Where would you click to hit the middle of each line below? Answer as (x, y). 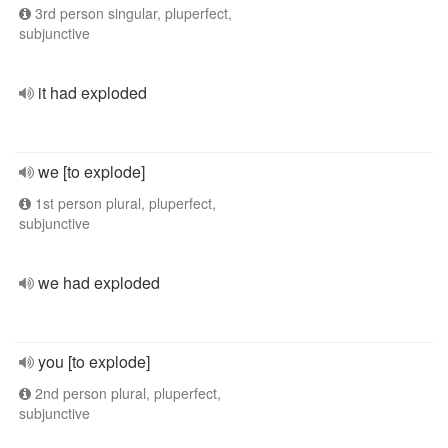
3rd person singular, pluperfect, (131, 13)
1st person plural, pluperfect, (123, 203)
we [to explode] (91, 171)
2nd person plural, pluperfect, (126, 393)
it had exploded (92, 92)
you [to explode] (94, 361)
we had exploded (99, 282)
